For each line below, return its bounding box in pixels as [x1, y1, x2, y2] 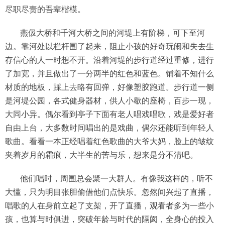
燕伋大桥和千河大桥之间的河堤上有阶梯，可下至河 [20, 27, 205, 38]
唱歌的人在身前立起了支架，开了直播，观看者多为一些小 [5, 199, 214, 211]
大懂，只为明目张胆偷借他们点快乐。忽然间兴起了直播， [5, 186, 214, 197]
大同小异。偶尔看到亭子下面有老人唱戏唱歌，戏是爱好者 [5, 108, 214, 120]
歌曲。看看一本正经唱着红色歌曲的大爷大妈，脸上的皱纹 [5, 135, 214, 147]
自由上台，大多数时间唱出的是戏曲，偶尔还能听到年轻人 [5, 122, 214, 133]
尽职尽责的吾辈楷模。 [5, 3, 85, 15]
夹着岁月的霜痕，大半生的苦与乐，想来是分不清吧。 [5, 149, 198, 160]
